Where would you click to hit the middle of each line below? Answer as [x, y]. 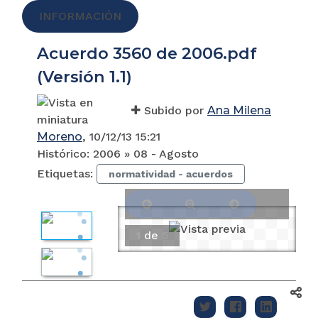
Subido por [176, 110]
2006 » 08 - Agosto [146, 153]
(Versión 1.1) [84, 76]
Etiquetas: [67, 173]
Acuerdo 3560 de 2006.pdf [147, 53]
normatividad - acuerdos [171, 174]
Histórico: [65, 153]
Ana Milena [239, 110]
